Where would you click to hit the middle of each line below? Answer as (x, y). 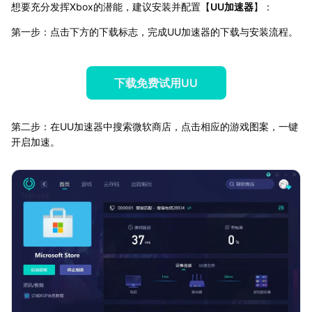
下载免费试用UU (156, 83)
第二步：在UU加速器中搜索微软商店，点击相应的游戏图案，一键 (155, 126)
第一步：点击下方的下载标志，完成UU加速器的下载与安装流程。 (155, 31)
